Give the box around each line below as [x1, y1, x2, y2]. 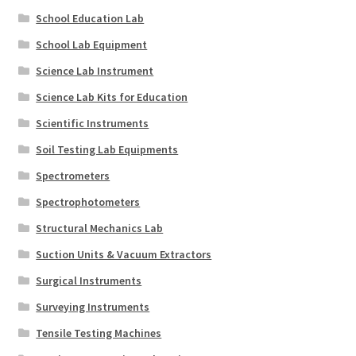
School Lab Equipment [36, 37, 148, 52]
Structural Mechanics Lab [36, 220, 164, 235]
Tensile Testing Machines [36, 325, 162, 340]
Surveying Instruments [36, 299, 150, 314]
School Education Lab [36, 10, 145, 25]
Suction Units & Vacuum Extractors [36, 246, 212, 261]
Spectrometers [36, 168, 110, 183]
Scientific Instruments [36, 115, 149, 130]
